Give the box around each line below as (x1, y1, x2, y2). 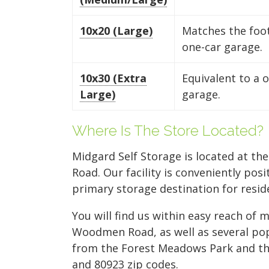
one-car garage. (182, 39, 262, 54)
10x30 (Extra (80, 70, 147, 85)
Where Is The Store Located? (72, 121, 264, 139)
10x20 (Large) (80, 23, 153, 38)
